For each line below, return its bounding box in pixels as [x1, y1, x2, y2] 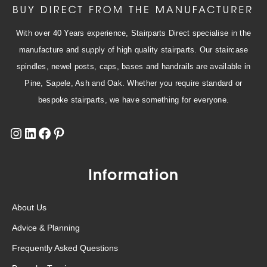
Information [88, 161, 179, 185]
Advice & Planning [12, 222, 80, 232]
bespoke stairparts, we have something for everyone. [38, 95, 229, 104]
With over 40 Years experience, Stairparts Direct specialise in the [15, 28, 252, 38]
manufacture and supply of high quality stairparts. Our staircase [18, 45, 249, 54]
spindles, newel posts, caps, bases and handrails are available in [16, 61, 251, 71]
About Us [12, 202, 46, 212]
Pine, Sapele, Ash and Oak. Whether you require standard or [24, 78, 243, 88]
